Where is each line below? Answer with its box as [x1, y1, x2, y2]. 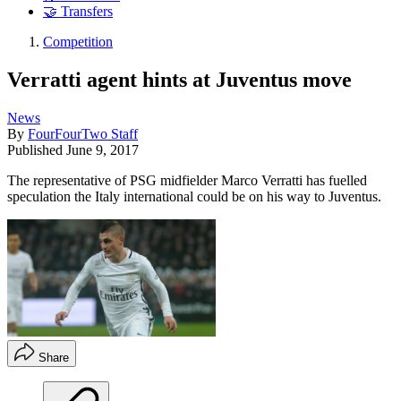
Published [7, 141, 66, 158]
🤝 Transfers [43, 4, 113, 20]
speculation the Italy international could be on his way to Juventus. [7, 188, 381, 204]
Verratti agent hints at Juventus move [7, 67, 352, 91]
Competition [43, 34, 113, 50]
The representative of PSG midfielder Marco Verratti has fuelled [7, 172, 367, 188]
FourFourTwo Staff [28, 125, 138, 141]
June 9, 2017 [66, 141, 139, 158]
